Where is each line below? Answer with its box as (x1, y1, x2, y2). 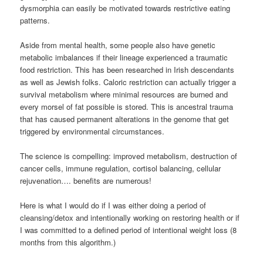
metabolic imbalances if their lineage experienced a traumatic (20, 52, 228, 63)
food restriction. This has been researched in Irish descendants (20, 64, 235, 76)
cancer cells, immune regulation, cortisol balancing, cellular (20, 163, 221, 174)
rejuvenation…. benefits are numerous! (20, 175, 152, 187)
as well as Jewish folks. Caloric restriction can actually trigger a (20, 76, 237, 88)
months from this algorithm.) (20, 237, 116, 248)
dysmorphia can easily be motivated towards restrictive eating (20, 2, 231, 14)
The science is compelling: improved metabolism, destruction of (20, 150, 238, 162)
